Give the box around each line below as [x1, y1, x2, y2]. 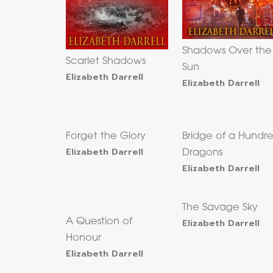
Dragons [182, 148, 223, 158]
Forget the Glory [65, 132, 146, 142]
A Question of [65, 217, 132, 227]
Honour [65, 233, 101, 244]
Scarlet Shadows [65, 56, 146, 66]
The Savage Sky [182, 203, 258, 213]
